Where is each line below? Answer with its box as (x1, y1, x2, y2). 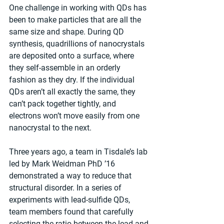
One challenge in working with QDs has (9, 3, 148, 13)
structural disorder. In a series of (9, 183, 123, 193)
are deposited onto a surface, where (9, 51, 136, 61)
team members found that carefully (9, 207, 135, 217)
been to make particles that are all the (9, 15, 143, 25)
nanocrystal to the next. (9, 123, 91, 133)
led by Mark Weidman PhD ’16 (9, 159, 117, 169)
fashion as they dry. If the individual (9, 75, 136, 85)
